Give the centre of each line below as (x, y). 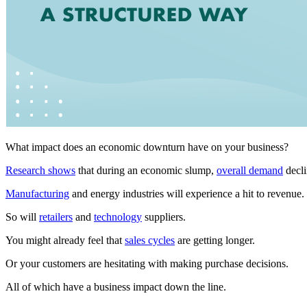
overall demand (250, 171)
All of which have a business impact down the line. (116, 287)
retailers (56, 217)
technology (118, 217)
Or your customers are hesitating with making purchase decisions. (148, 264)
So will (22, 217)
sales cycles (150, 241)
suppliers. (164, 217)
